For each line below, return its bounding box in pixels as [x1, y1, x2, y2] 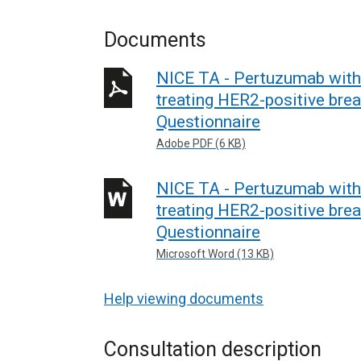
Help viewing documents [104, 290, 263, 307]
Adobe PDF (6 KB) [156, 137, 246, 150]
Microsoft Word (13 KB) [156, 247, 274, 260]
